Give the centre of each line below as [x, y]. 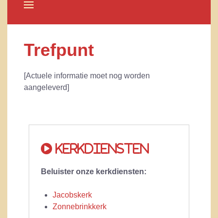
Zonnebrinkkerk [80, 207]
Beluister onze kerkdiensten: [94, 172]
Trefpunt [59, 50]
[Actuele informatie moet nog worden [87, 76]
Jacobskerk [72, 195]
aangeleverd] [46, 88]
